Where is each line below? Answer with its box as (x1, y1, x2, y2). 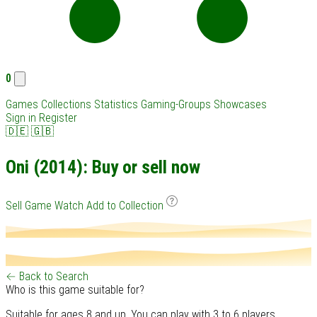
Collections (41, 98, 91, 111)
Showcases (214, 98, 267, 111)
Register (39, 111, 77, 125)
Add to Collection (86, 199, 166, 213)
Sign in (6, 111, 36, 125)
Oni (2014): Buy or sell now (6, 156, 200, 178)
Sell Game (6, 199, 52, 213)
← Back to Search (6, 270, 88, 284)
